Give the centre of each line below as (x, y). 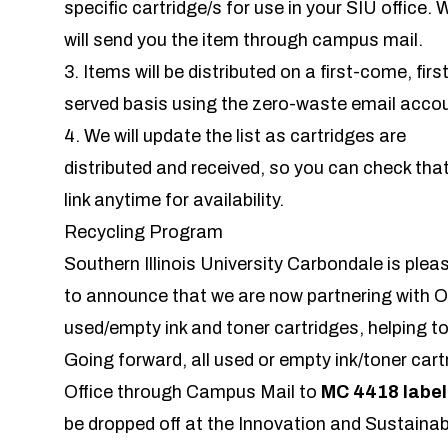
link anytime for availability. (174, 200)
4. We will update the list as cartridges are (235, 136)
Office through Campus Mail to (192, 392)
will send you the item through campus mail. (243, 40)
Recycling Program (143, 232)
